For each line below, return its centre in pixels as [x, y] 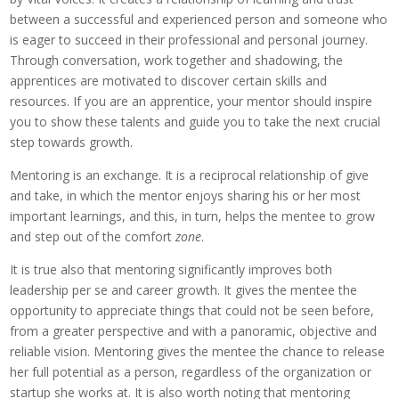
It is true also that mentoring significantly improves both [171, 270]
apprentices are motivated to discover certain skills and [169, 81]
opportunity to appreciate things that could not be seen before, [192, 311]
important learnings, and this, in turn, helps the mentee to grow [193, 216]
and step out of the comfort [93, 237]
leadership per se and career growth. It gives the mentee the [184, 290]
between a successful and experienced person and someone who [199, 20]
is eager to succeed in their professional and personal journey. [189, 40]
